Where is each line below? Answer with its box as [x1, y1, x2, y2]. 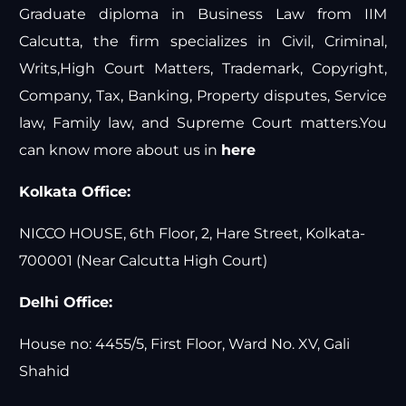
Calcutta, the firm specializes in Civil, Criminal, [19, 33, 387, 51]
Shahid [19, 362, 71, 381]
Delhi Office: [19, 294, 113, 312]
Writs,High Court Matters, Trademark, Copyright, [19, 60, 387, 78]
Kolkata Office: [19, 183, 131, 201]
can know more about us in [19, 141, 222, 159]
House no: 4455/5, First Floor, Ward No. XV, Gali [19, 335, 351, 353]
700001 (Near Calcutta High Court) [19, 252, 268, 270]
